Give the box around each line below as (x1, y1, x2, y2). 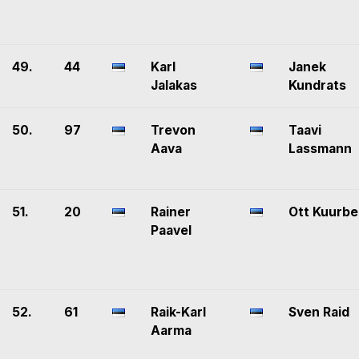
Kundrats (288, 78, 346, 94)
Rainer (151, 204, 191, 220)
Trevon (151, 123, 196, 139)
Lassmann (288, 141, 352, 157)
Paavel (151, 223, 192, 239)
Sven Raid (288, 305, 349, 321)
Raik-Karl (151, 305, 206, 321)
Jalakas (151, 78, 197, 94)
